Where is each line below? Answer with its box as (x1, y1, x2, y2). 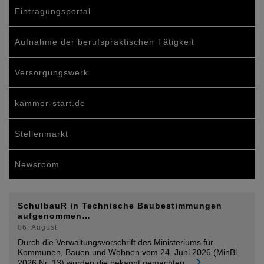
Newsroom (15, 160, 60, 169)
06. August (18, 223, 57, 232)
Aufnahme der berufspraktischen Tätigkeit (15, 37, 194, 47)
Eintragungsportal (15, 6, 91, 16)
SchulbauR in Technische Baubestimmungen (18, 201, 222, 210)
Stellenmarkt (15, 129, 68, 138)
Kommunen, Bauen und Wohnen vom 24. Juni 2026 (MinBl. (18, 247, 239, 257)
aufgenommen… (18, 211, 91, 220)
